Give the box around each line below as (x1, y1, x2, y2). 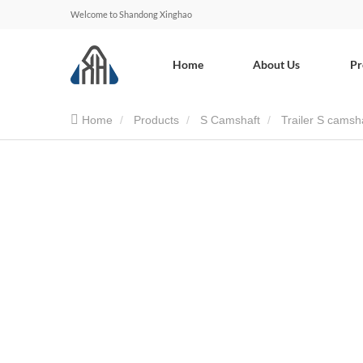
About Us (253, 58, 301, 71)
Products (134, 113, 179, 126)
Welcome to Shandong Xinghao (70, 9, 192, 19)
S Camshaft (200, 113, 260, 126)
